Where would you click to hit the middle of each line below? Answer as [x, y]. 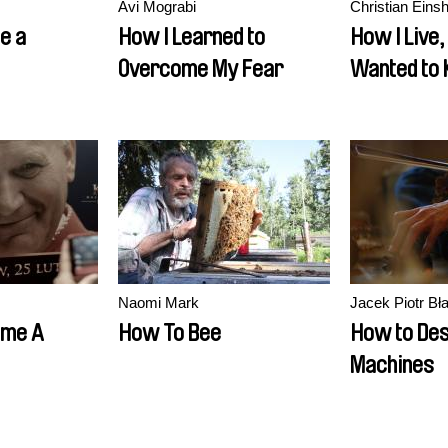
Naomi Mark [158, 302]
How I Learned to [191, 37]
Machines [392, 365]
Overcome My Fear [200, 69]
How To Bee [169, 333]
